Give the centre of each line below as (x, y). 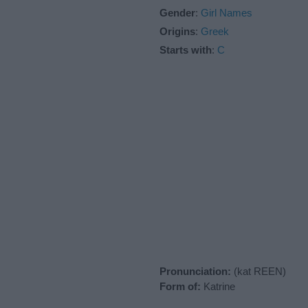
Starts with (186, 49)
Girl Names (227, 12)
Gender (177, 12)
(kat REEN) (258, 271)
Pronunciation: (195, 271)
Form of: (180, 286)
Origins (177, 31)
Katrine (218, 286)
